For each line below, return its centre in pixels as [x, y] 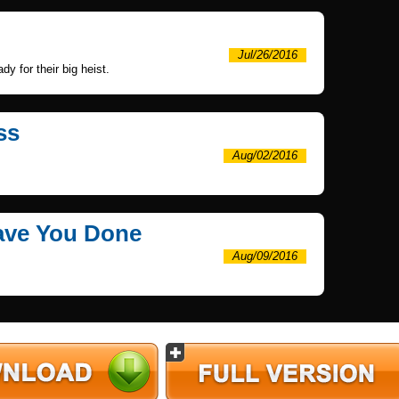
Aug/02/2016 [265, 155]
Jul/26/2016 [268, 55]
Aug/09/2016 [265, 256]
